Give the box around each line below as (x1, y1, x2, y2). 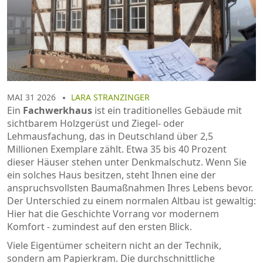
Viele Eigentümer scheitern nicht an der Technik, (7, 238, 221, 252)
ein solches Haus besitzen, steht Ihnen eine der (7, 168, 216, 181)
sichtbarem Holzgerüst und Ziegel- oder (7, 116, 184, 130)
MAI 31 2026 (7, 91, 56, 103)
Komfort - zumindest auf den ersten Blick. (7, 220, 192, 233)
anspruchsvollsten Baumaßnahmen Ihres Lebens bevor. (7, 181, 253, 194)
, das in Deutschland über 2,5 (85, 129, 213, 143)
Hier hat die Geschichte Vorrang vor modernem (7, 207, 219, 220)
